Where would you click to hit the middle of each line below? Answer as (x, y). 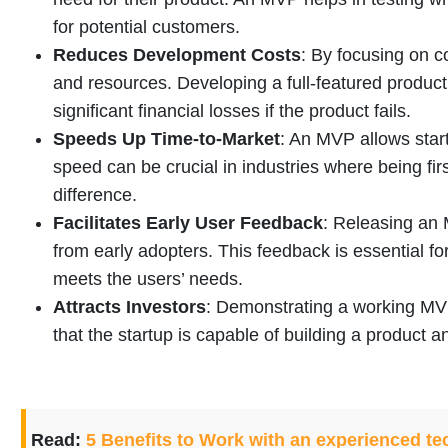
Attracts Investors (129, 307)
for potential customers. (146, 27)
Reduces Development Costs (177, 55)
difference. (95, 195)
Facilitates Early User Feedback (188, 223)
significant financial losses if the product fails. (232, 111)
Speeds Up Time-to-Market (166, 139)
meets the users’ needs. (148, 279)
